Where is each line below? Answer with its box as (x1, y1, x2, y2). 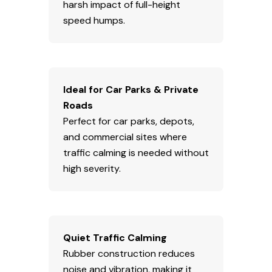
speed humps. (63, 13, 125, 27)
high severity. (63, 161, 121, 175)
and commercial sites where (63, 130, 187, 143)
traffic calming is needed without (63, 146, 209, 159)
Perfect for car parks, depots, (63, 114, 194, 127)
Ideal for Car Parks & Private (63, 83, 199, 96)
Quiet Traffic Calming (63, 231, 167, 244)
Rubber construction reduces (63, 246, 195, 260)
